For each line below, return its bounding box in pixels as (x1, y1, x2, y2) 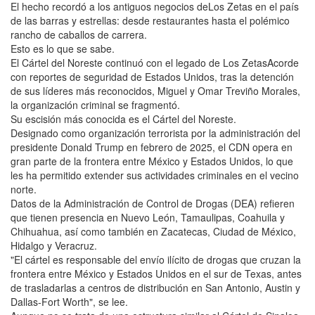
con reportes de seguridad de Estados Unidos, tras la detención (11, 69, 294, 84)
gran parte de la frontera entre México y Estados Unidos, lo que (11, 153, 293, 168)
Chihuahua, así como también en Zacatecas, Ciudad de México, (11, 224, 296, 238)
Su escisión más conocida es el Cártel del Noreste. (11, 111, 236, 126)
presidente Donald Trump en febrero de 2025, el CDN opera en (11, 139, 292, 154)
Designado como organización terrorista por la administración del (11, 125, 300, 140)
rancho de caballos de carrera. (11, 27, 147, 41)
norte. (11, 181, 37, 196)
